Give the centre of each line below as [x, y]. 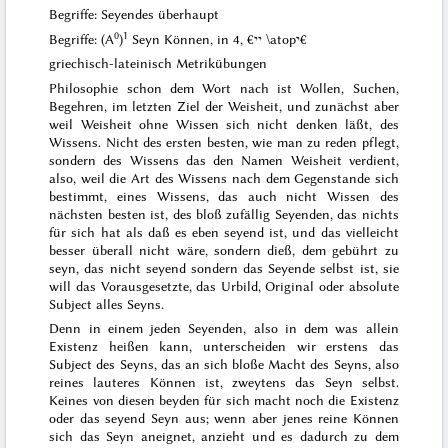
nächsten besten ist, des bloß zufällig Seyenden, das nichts [224, 213]
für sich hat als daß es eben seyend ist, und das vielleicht [224, 231]
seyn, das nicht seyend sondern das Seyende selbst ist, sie [224, 267]
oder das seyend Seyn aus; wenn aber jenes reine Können [224, 417]
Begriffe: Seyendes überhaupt [134, 14]
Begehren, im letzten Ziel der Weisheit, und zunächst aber [224, 105]
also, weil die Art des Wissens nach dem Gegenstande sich [224, 177]
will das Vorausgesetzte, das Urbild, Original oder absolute [224, 285]
